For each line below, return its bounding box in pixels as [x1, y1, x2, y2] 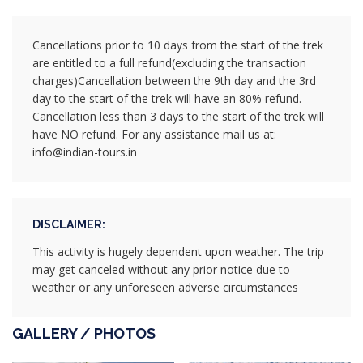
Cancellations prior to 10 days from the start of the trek [32, 37, 323, 53]
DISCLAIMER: [32, 218, 105, 232]
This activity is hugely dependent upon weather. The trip [32, 244, 324, 260]
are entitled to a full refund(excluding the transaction [32, 55, 306, 71]
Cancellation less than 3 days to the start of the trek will [32, 109, 324, 125]
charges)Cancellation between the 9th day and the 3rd [32, 73, 316, 89]
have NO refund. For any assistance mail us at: [32, 126, 276, 143]
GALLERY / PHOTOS [12, 325, 156, 343]
